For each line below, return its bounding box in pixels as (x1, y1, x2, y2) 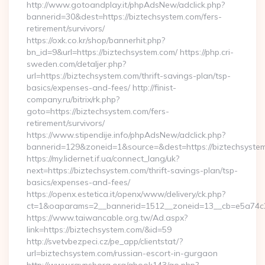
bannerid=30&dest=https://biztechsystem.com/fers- (27, 11, 222, 22)
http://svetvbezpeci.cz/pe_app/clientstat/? (27, 236, 183, 247)
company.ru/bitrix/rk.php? (27, 94, 119, 105)
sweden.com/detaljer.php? (27, 59, 126, 69)
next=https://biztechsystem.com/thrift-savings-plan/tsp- (27, 165, 238, 176)
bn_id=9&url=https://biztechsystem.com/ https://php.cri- (27, 47, 234, 57)
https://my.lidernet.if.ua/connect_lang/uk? (27, 153, 179, 164)
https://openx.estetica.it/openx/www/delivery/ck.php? (27, 189, 225, 199)
